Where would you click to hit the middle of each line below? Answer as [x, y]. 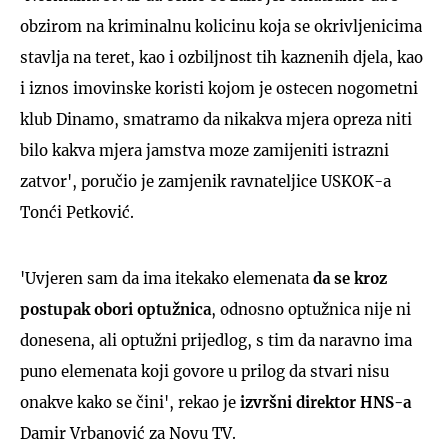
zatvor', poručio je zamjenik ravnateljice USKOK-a [205, 181]
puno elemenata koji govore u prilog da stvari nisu [204, 371]
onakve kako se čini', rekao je [128, 402]
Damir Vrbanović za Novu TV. [128, 433]
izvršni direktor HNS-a [323, 402]
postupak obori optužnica [115, 309]
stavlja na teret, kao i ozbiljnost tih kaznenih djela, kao [221, 57]
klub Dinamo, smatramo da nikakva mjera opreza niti [216, 119]
